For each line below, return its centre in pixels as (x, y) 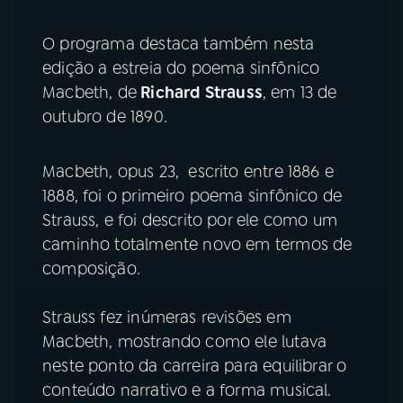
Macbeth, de (90, 92)
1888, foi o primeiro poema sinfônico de (193, 197)
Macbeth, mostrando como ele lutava (185, 342)
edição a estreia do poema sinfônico (181, 68)
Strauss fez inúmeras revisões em (167, 318)
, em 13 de (300, 92)
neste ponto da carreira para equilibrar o (195, 367)
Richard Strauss (199, 92)
